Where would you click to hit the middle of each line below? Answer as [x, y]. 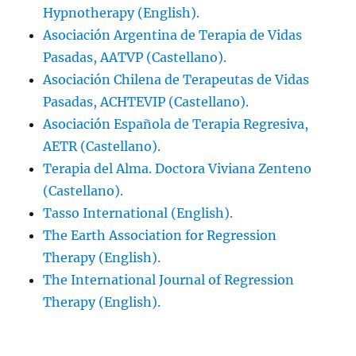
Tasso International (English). [138, 213]
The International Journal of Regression [169, 279]
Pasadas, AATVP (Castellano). [135, 57]
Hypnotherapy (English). [122, 12]
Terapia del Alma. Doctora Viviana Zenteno [178, 168]
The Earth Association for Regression [160, 235]
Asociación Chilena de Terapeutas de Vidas [176, 79]
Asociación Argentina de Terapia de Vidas [173, 35]
